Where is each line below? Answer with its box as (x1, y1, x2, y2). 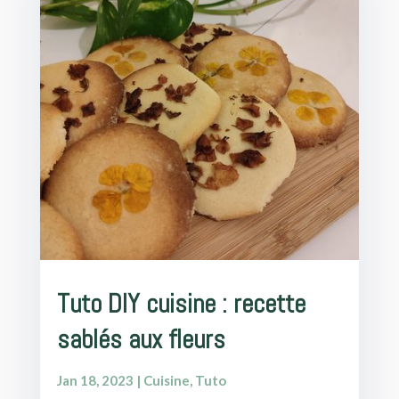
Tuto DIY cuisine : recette (56, 288, 305, 322)
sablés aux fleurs (56, 323, 225, 357)
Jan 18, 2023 (56, 372, 134, 389)
